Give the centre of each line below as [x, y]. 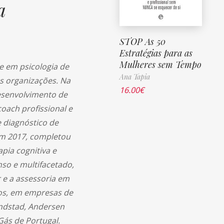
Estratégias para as [156, 53]
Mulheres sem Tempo [160, 64]
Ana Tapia [135, 76]
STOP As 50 [142, 41]
